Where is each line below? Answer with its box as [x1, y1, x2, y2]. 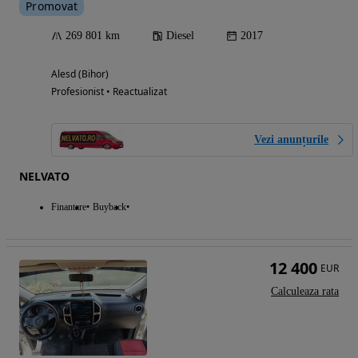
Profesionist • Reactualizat [51, 85, 167, 99]
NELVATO [19, 169, 70, 185]
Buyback [93, 201, 126, 213]
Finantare [51, 201, 86, 213]
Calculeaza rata [271, 285, 339, 298]
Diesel [166, 30, 194, 42]
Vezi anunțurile [254, 133, 328, 146]
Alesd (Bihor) [51, 67, 109, 82]
